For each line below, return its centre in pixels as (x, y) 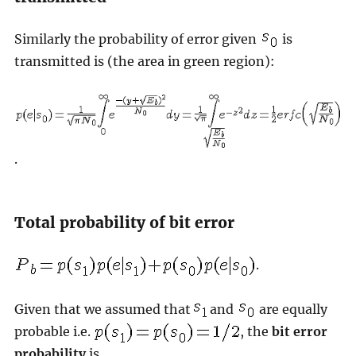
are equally (291, 310)
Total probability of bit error (124, 223)
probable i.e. (54, 332)
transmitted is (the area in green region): (144, 61)
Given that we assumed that (104, 310)
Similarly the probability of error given (137, 39)
